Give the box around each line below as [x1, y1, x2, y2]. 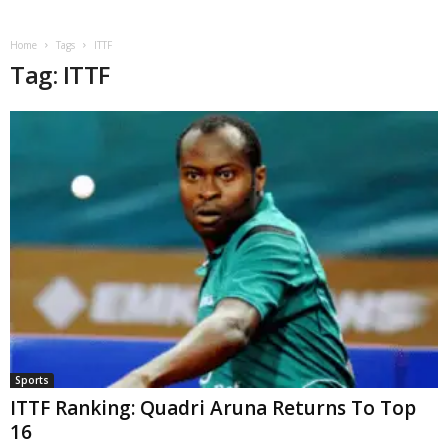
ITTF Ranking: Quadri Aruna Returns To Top [10, 394, 416, 421]
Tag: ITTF [10, 58, 110, 91]
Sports [15, 372, 49, 387]
